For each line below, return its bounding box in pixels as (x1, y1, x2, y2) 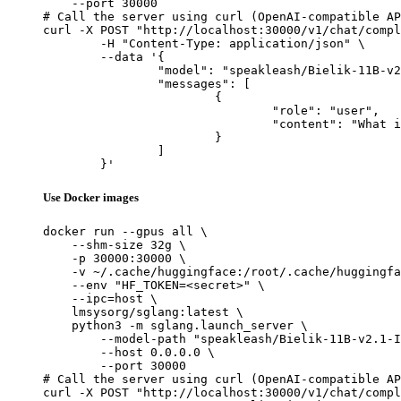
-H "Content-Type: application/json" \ (43, 36, 100, 50)
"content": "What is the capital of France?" (43, 116, 272, 131)
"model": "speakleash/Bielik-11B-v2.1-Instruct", (43, 63, 158, 77)
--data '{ (43, 49, 100, 64)
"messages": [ (43, 76, 158, 90)
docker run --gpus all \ (43, 225, 208, 239)
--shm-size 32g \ (43, 238, 186, 252)
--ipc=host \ (43, 292, 158, 306)
